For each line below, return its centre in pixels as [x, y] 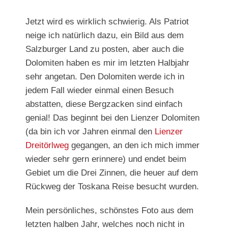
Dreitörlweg [47, 146]
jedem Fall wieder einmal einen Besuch [99, 91]
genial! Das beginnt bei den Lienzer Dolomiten [112, 118]
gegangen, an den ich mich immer [134, 146]
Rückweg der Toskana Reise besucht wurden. [112, 187]
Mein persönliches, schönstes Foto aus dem [109, 211]
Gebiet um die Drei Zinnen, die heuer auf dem [112, 173]
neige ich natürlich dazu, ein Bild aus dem [105, 36]
